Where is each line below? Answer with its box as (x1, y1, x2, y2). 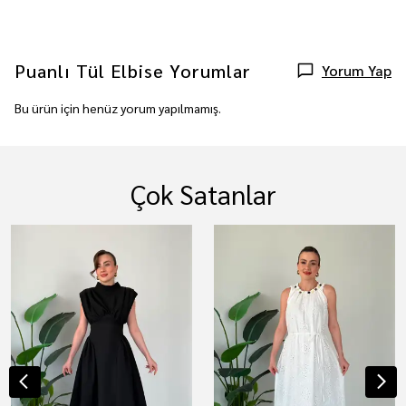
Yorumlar (169, 59, 251, 82)
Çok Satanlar (130, 177, 276, 211)
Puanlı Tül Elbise (14, 59, 164, 82)
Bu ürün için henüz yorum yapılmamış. (14, 100, 221, 116)
